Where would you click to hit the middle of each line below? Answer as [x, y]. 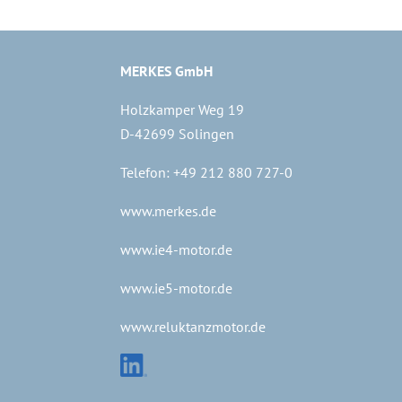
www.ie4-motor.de [177, 249]
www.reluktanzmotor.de [193, 327]
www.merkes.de [169, 211]
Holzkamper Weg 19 [183, 109]
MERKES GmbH [167, 71]
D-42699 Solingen [178, 134]
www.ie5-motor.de [177, 288]
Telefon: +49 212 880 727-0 [207, 172]
